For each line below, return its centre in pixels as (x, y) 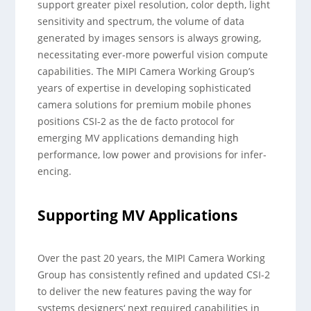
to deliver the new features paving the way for (145, 291)
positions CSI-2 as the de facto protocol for (136, 121)
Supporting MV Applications (138, 215)
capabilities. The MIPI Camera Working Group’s (146, 71)
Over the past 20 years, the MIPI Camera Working (152, 258)
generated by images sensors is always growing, (150, 38)
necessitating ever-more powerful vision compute (153, 54)
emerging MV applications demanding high (138, 138)
